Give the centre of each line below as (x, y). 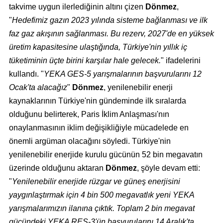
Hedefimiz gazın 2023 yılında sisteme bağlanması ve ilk (110, 20)
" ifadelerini (180, 61)
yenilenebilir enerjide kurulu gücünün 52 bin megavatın (106, 155)
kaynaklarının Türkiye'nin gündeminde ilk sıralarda (97, 101)
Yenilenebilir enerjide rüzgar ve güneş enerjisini (96, 182)
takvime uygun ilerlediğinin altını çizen (77, 7)
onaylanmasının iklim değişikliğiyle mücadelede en (99, 128)
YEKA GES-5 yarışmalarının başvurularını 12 (122, 74)
